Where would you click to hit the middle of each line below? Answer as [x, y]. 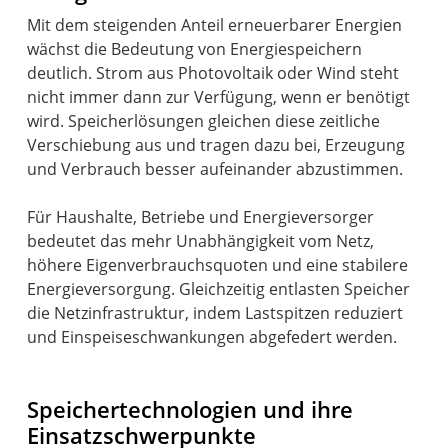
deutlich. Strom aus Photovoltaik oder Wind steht [213, 72]
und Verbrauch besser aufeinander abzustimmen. [215, 168]
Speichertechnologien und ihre [190, 409]
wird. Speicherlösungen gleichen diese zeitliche [204, 120]
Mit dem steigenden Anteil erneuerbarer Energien [215, 24]
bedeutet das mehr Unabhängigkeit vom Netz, [201, 240]
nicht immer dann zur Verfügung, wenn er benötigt [219, 96]
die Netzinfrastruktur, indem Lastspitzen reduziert [215, 312]
